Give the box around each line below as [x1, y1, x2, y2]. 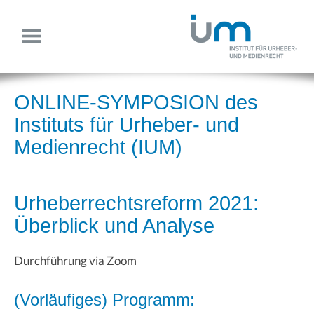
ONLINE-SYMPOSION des [14, 90, 258, 114]
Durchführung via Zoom [14, 252, 137, 268]
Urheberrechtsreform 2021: [14, 191, 259, 214]
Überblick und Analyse [14, 214, 214, 237]
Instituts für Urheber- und [14, 113, 239, 136]
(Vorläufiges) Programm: [14, 289, 195, 309]
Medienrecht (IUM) [14, 135, 182, 158]
